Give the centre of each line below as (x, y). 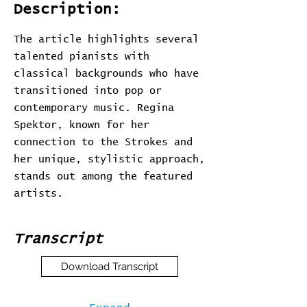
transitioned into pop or (88, 91)
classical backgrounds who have (106, 74)
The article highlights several (106, 39)
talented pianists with (82, 57)
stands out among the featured (103, 176)
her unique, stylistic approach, (109, 159)
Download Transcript (110, 267)
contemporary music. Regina (94, 108)
